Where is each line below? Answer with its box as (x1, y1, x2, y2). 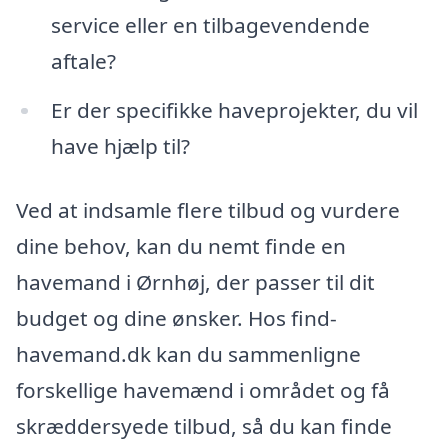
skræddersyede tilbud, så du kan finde (16, 412, 392, 441)
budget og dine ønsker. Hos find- (16, 304, 337, 333)
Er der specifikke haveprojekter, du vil (50, 96, 418, 125)
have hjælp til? (50, 132, 190, 161)
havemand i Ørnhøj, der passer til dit (16, 268, 375, 297)
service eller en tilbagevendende (50, 10, 370, 39)
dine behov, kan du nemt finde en (16, 232, 346, 261)
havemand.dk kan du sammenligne (16, 340, 361, 369)
